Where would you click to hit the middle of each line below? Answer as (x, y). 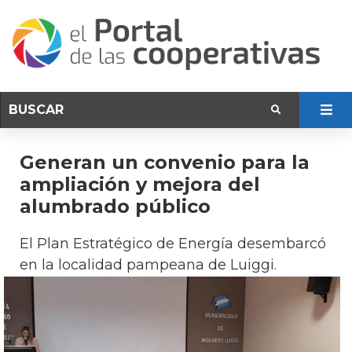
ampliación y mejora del (140, 184)
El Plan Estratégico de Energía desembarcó (173, 243)
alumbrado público (115, 206)
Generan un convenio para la (165, 162)
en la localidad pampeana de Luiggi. (148, 264)
